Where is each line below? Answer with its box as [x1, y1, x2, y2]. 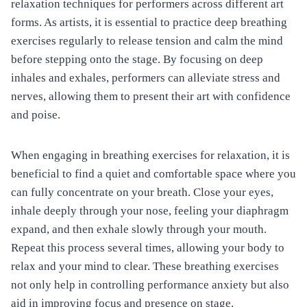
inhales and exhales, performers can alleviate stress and [11, 71, 280, 85]
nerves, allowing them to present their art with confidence [11, 90, 291, 103]
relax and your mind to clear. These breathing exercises [11, 260, 279, 273]
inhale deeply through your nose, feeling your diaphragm [11, 204, 288, 218]
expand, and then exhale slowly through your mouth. [11, 223, 267, 236]
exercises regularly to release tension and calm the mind [11, 34, 283, 48]
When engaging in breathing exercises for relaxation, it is [11, 149, 290, 162]
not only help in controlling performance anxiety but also [11, 278, 289, 292]
